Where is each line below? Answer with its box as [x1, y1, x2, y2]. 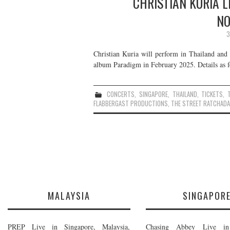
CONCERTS [106, 89, 135, 99]
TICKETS [201, 89, 223, 99]
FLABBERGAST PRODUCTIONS [93, 98, 168, 108]
